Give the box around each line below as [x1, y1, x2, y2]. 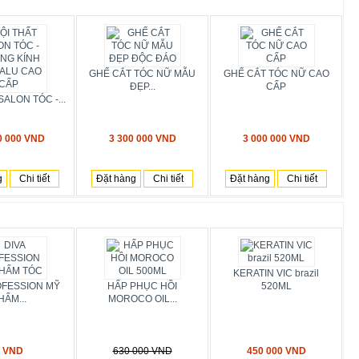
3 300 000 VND [108, 133, 176, 144]
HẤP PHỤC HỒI [107, 280, 177, 292]
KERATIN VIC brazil [233, 268, 319, 279]
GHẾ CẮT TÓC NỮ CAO [223, 68, 329, 79]
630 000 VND [112, 345, 172, 357]
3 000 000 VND [242, 133, 310, 144]
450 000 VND [246, 345, 306, 357]
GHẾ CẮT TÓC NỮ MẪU [89, 68, 196, 79]
